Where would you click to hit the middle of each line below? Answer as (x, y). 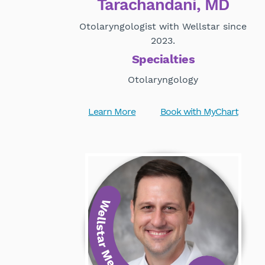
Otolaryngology (163, 80)
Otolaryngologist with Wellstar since (163, 27)
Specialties (163, 59)
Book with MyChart (199, 112)
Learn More (112, 112)
